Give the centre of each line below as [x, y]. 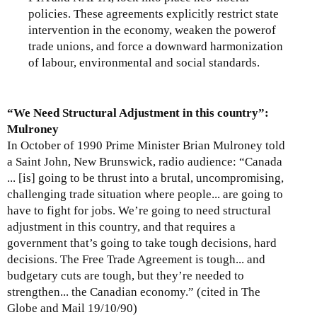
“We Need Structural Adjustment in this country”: [138, 113]
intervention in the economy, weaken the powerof [152, 30]
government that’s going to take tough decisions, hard [142, 243]
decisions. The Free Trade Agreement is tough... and [136, 260]
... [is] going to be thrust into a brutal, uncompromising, [145, 178]
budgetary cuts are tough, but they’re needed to [126, 276]
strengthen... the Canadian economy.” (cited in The [134, 292]
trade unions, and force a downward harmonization [156, 46]
